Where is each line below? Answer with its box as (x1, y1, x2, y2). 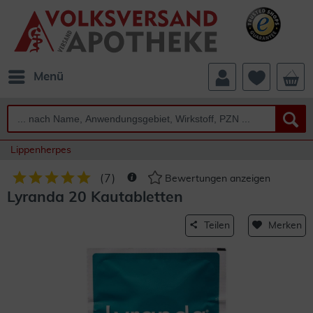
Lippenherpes (10, 145, 71, 155)
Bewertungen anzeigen (162, 174, 270, 184)
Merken (268, 221, 302, 231)
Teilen (204, 221, 230, 231)
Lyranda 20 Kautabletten (7, 190, 183, 205)
